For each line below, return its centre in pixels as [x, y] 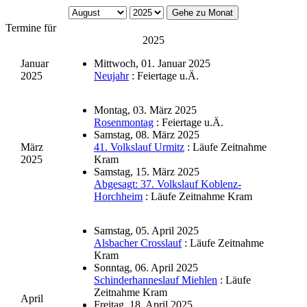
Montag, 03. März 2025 [145, 110]
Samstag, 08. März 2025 [147, 135]
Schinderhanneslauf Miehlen [156, 280]
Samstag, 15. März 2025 [147, 172]
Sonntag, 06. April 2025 [146, 268]
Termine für [31, 28]
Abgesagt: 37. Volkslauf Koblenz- [168, 184]
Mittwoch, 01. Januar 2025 [152, 64]
